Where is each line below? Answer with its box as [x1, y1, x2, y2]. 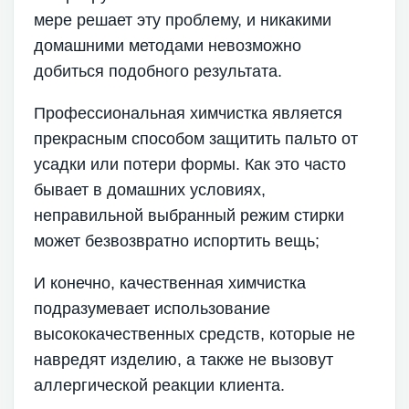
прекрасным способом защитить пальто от [34, 130, 359, 149]
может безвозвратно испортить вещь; [34, 232, 320, 251]
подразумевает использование [34, 299, 271, 319]
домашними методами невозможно [34, 37, 302, 56]
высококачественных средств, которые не [34, 325, 356, 344]
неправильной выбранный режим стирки [34, 206, 345, 225]
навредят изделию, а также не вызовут [34, 351, 334, 370]
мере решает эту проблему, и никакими [34, 11, 332, 30]
